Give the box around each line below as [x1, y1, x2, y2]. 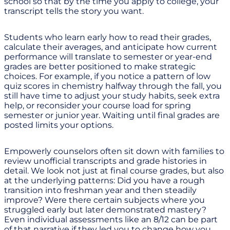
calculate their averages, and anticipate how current [4, 42, 217, 52]
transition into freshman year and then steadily [4, 185, 197, 196]
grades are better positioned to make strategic [4, 62, 196, 72]
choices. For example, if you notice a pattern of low [4, 71, 210, 82]
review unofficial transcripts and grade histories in [4, 156, 207, 166]
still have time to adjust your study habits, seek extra [4, 91, 220, 101]
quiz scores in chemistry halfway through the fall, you [4, 81, 222, 91]
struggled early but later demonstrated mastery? [4, 205, 206, 215]
